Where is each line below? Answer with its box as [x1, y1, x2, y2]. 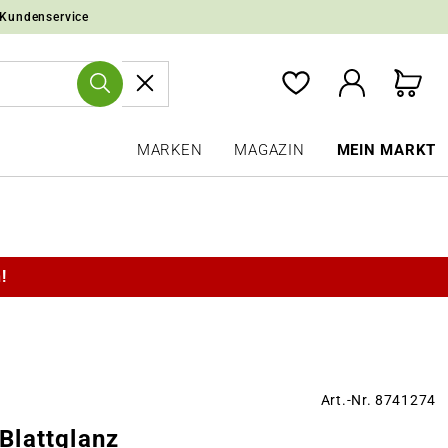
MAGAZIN [234, 141, 305, 159]
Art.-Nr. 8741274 [320, 391, 436, 408]
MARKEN [136, 141, 203, 159]
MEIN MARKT [336, 141, 436, 159]
